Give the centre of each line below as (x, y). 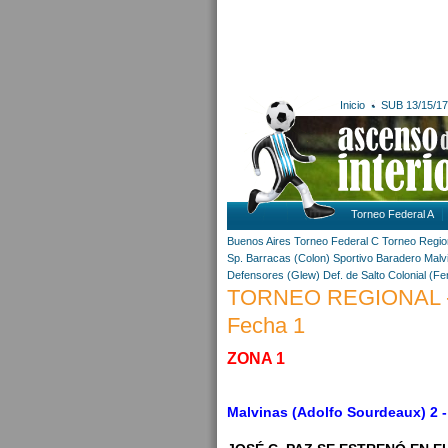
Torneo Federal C (336, 241)
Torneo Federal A (392, 214)
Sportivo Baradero (377, 258)
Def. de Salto (354, 275)
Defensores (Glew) (273, 275)
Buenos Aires (259, 241)
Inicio (352, 105)
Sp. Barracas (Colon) (278, 258)
